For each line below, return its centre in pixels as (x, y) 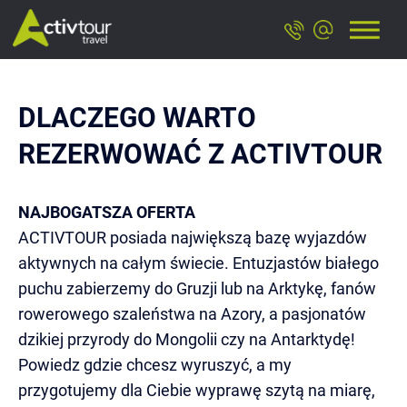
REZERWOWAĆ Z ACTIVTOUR (200, 154)
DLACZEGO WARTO (137, 118)
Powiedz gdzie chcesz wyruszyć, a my (155, 365)
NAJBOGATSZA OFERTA (107, 212)
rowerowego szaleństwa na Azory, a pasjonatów (192, 314)
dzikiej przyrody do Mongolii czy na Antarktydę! (187, 339)
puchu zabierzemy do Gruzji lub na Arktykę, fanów (197, 288)
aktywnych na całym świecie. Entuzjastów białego (199, 263)
